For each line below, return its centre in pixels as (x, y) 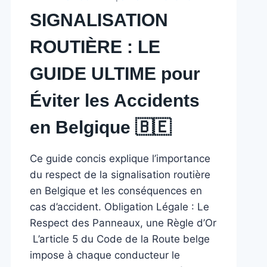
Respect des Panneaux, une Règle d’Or (123, 223)
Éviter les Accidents (115, 100)
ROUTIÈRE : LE (95, 47)
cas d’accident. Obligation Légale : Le (120, 207)
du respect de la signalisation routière (120, 175)
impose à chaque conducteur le (105, 255)
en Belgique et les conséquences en (116, 191)
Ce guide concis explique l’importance (120, 159)
